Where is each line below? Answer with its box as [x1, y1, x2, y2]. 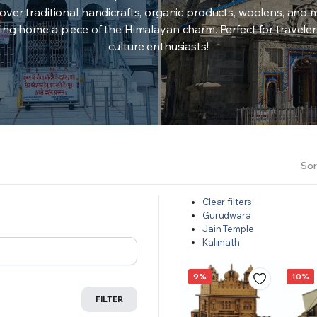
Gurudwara [202, 209, 251, 221]
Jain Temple [202, 222, 254, 234]
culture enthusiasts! [108, 38, 209, 53]
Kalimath [202, 236, 240, 248]
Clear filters [202, 195, 253, 207]
